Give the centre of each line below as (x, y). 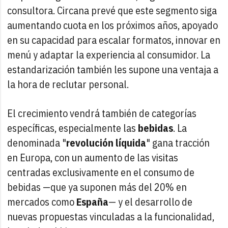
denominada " (37, 142)
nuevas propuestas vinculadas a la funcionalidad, (111, 216)
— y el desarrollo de (151, 202)
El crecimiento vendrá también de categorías (102, 113)
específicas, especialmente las (73, 128)
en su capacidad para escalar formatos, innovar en (114, 40)
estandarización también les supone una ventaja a (113, 69)
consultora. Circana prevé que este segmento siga (112, 10)
